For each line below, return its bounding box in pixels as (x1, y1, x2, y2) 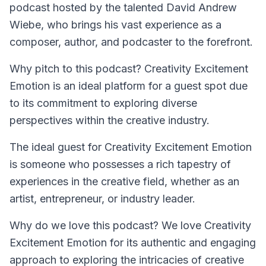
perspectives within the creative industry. (9, 114, 210, 126)
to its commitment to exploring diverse (9, 97, 197, 109)
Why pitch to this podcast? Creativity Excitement (9, 62, 248, 75)
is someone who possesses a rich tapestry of (9, 158, 231, 170)
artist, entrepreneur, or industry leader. (9, 192, 195, 205)
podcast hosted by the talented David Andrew (9, 1, 237, 14)
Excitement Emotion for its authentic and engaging (9, 236, 256, 249)
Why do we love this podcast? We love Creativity (9, 219, 251, 232)
